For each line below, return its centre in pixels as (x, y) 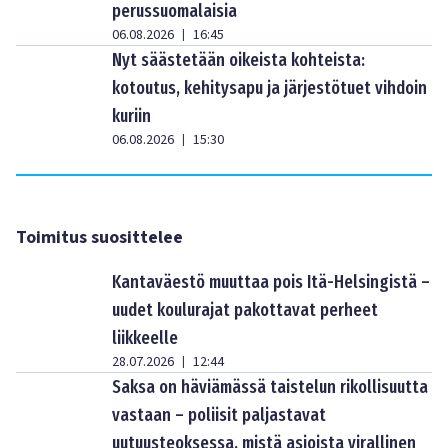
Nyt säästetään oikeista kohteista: (238, 60)
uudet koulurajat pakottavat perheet (245, 310)
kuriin (131, 116)
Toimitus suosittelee (99, 237)
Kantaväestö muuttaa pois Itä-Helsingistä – (271, 282)
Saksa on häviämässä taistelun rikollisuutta (270, 387)
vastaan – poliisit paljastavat (219, 415)
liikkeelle (145, 338)
